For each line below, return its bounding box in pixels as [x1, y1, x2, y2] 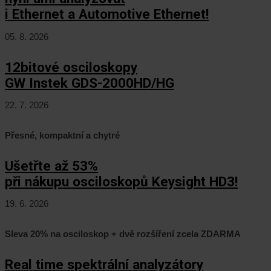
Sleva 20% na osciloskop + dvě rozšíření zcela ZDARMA [5, 229, 241, 240]
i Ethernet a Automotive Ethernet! [5, 6, 209, 22]
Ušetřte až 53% [5, 157, 98, 174]
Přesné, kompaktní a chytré [5, 129, 120, 140]
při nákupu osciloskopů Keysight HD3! [5, 173, 238, 189]
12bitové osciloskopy [5, 59, 137, 75]
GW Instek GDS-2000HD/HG [5, 74, 174, 91]
